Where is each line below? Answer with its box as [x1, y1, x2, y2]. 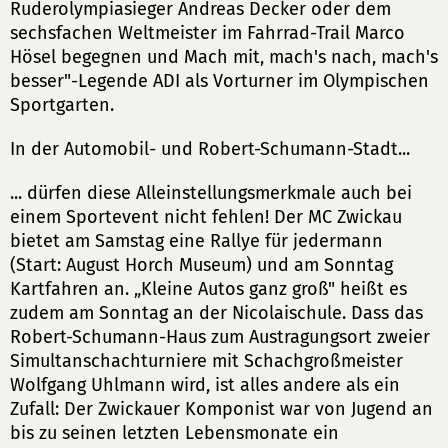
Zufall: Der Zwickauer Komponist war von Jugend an [10, 398, 433, 420]
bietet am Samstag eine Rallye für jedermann [10, 230, 383, 252]
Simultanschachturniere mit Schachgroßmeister [10, 350, 403, 372]
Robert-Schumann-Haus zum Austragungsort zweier [10, 326, 430, 348]
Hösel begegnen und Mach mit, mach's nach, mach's [10, 46, 438, 68]
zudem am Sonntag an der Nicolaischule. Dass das [10, 302, 423, 324]
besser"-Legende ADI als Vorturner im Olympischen [10, 70, 429, 92]
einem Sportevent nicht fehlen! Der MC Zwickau [10, 206, 402, 228]
